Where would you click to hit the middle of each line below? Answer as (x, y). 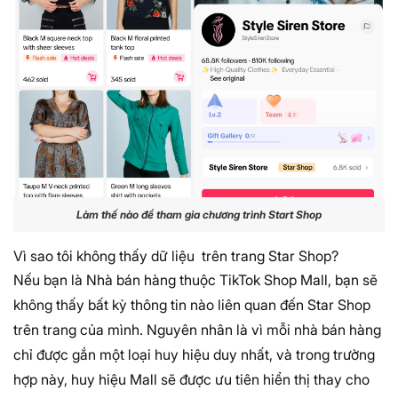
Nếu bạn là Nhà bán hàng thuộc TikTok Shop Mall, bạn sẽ (195, 279)
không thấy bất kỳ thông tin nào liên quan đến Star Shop (192, 304)
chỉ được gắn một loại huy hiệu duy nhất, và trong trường (194, 354)
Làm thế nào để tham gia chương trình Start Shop (199, 215)
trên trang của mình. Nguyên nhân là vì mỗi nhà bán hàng (197, 329)
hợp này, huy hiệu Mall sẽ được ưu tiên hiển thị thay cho (191, 379)
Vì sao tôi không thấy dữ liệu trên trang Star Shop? (176, 255)
